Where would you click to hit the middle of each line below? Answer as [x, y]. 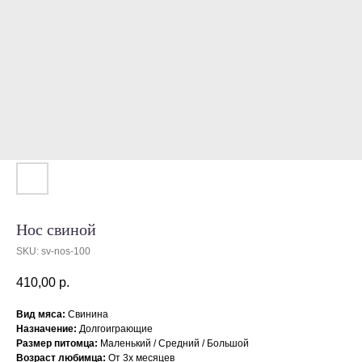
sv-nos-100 [66, 251]
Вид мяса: [41, 315]
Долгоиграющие [116, 329]
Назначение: [48, 329]
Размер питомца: [57, 344]
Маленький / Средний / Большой [173, 344]
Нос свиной [56, 229]
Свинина [87, 315]
